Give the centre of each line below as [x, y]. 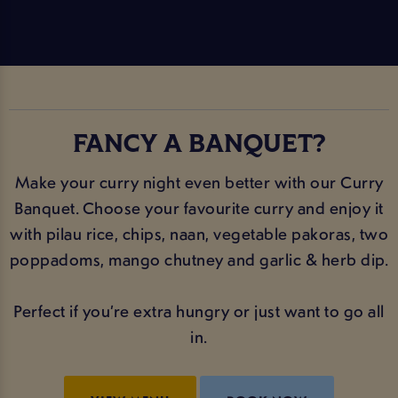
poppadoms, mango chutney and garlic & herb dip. [199, 260]
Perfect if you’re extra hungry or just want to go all [199, 311]
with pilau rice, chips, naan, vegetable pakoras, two [199, 234]
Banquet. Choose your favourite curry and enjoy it [199, 208]
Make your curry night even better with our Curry [199, 183]
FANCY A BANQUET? [199, 146]
